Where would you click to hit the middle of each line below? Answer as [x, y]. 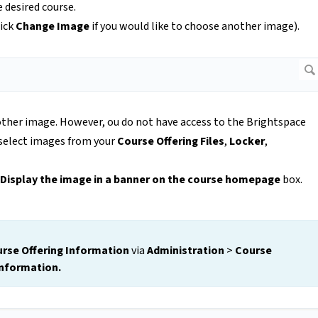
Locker [247, 142]
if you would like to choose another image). [194, 27]
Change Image [53, 27]
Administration [186, 251]
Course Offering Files [171, 142]
